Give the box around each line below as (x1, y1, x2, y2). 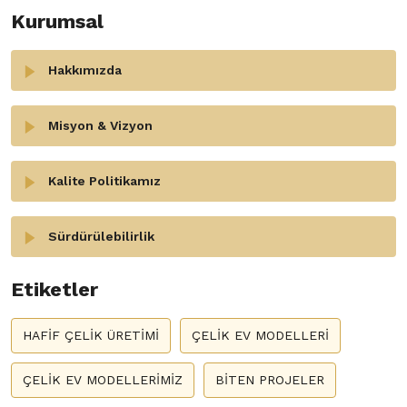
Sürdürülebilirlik (48, 229, 154, 243)
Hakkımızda (48, 63, 122, 77)
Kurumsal (11, 10, 104, 33)
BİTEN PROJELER (215, 372, 324, 387)
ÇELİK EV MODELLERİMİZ (23, 372, 183, 387)
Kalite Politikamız (48, 174, 161, 188)
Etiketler (11, 278, 98, 301)
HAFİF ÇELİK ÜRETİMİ (23, 328, 159, 342)
